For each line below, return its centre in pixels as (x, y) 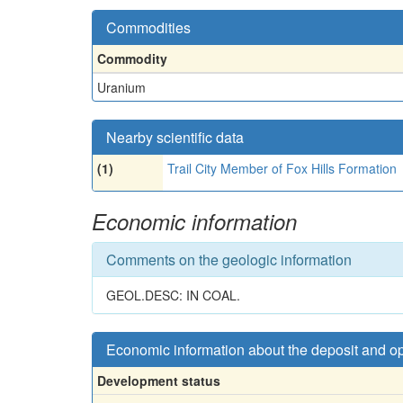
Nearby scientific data (175, 137)
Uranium (121, 87)
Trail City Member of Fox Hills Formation (282, 168)
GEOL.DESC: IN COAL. (173, 295)
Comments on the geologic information (229, 259)
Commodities (148, 27)
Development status (159, 380)
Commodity (132, 58)
